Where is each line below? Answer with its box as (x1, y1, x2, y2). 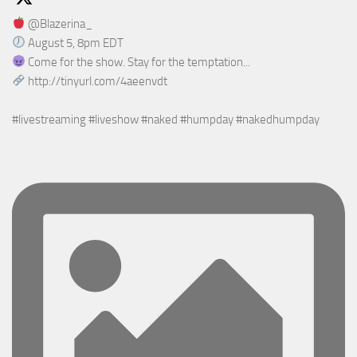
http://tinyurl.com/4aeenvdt (25, 73, 168, 88)
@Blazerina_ (25, 16, 94, 31)
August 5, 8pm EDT (25, 35, 124, 50)
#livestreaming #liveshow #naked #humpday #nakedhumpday (12, 112, 320, 127)
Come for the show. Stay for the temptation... (25, 54, 251, 69)
